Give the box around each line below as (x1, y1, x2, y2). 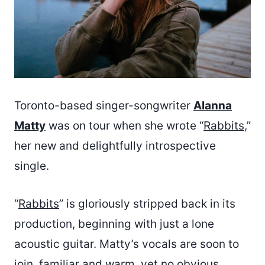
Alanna (193, 99, 232, 113)
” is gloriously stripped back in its (59, 197, 235, 211)
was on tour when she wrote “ (46, 119, 203, 133)
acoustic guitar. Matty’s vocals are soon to (14, 237, 239, 251)
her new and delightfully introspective (14, 139, 216, 153)
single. (14, 159, 49, 173)
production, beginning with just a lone (14, 217, 214, 231)
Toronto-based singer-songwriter (14, 99, 193, 113)
